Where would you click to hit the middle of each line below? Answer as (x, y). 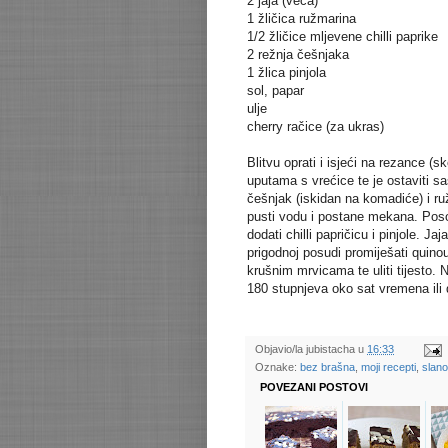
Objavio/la (280, 349)
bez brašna (327, 367)
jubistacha (330, 349)
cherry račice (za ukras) (315, 127)
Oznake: (277, 367)
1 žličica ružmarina (301, 19)
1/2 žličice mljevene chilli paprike (342, 37)
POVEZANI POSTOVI (314, 387)
